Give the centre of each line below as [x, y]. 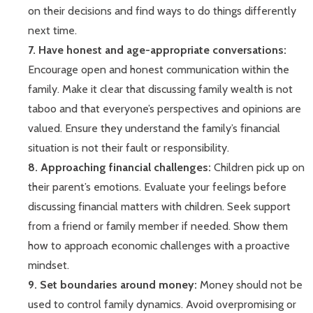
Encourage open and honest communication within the [159, 70]
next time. [52, 31]
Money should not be [251, 285]
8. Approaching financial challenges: [121, 168]
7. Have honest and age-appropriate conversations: [157, 50]
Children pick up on [259, 168]
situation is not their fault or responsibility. [129, 148]
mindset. [49, 265]
